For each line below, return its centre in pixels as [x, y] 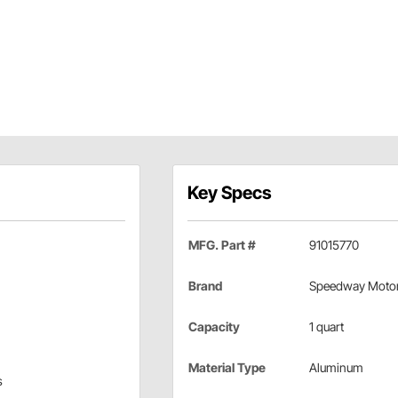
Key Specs [229, 192]
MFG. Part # [222, 244]
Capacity [214, 326]
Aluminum [336, 367]
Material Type [227, 367]
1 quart [326, 326]
